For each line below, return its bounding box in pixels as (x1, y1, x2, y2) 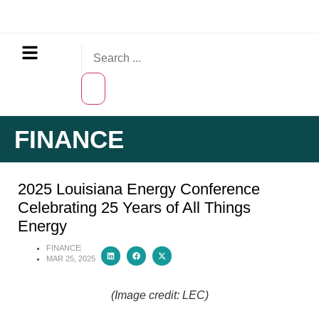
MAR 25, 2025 (46, 254, 95, 263)
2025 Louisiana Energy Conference (18, 180, 260, 198)
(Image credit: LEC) (110, 289, 209, 301)
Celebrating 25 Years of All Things (18, 199, 251, 216)
